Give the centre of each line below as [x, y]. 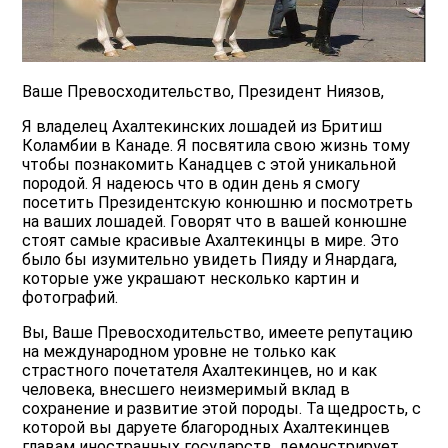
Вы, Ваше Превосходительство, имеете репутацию [218, 333]
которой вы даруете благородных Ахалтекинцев [206, 428]
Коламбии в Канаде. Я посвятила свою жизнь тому [216, 146]
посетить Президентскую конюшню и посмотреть [218, 203]
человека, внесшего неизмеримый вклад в [186, 390]
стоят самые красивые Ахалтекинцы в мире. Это [211, 241]
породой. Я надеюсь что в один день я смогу [191, 184]
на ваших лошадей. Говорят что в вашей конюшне [215, 222]
